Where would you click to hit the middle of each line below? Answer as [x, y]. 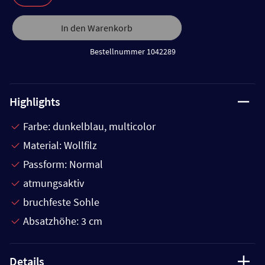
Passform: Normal [63, 164]
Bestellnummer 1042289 [132, 51]
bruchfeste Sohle [61, 202]
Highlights [35, 101]
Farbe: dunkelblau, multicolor [89, 126]
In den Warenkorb [97, 28]
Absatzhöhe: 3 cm [63, 221]
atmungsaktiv [54, 183]
